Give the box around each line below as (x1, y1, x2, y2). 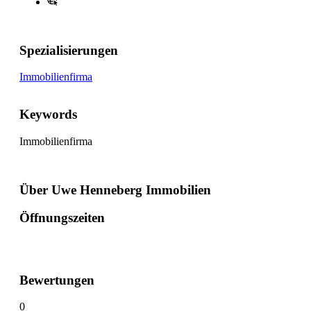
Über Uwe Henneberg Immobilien (19, 182, 211, 197)
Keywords (19, 107, 77, 122)
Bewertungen (19, 272, 94, 287)
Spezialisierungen (19, 42, 118, 58)
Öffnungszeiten (19, 210, 105, 226)
